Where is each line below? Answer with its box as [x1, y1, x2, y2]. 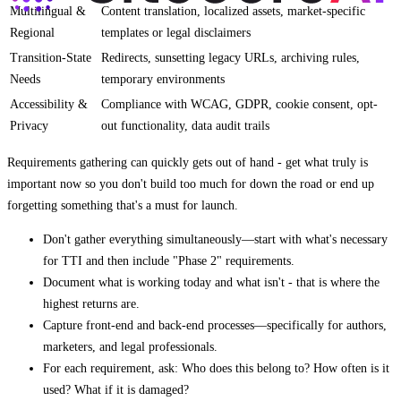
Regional [10, 26, 55, 40]
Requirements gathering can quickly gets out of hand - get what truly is [7, 156, 368, 170]
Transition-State [10, 51, 91, 65]
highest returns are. [43, 297, 140, 311]
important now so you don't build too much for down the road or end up [7, 177, 374, 192]
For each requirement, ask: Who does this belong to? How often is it [43, 362, 389, 376]
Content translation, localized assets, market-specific [101, 4, 365, 19]
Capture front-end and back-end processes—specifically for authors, [43, 319, 387, 333]
